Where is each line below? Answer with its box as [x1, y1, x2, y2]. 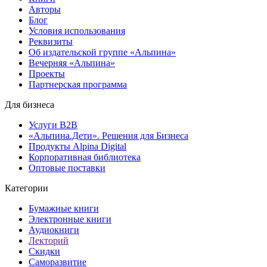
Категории [5, 183, 48, 194]
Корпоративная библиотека [29, 152, 141, 163]
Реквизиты [29, 36, 73, 47]
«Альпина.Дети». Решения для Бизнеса [29, 131, 188, 141]
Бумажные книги [29, 203, 99, 214]
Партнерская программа [29, 79, 127, 90]
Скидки [29, 246, 60, 257]
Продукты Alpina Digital [29, 141, 126, 152]
